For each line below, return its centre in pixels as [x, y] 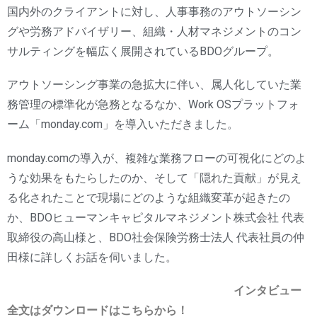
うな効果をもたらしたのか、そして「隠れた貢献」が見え [154, 178]
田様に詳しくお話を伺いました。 [92, 257]
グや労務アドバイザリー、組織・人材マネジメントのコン [154, 32]
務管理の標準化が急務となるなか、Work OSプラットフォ [153, 105]
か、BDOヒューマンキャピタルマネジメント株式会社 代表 [156, 217]
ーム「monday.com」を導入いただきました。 [123, 125]
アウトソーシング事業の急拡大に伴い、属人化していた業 [154, 85]
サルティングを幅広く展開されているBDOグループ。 [143, 52]
